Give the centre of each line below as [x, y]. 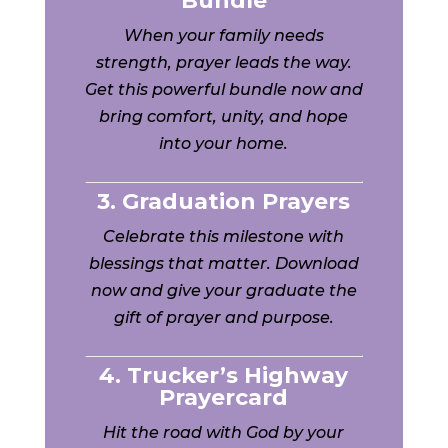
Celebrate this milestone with [224, 236]
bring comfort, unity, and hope [224, 116]
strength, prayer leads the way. [223, 62]
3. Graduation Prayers [224, 201]
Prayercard [224, 397]
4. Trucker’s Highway [224, 375]
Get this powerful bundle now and [223, 89]
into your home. [224, 143]
